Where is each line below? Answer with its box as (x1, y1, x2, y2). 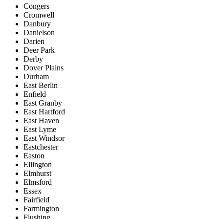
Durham (23, 72, 49, 81)
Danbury (23, 20, 51, 28)
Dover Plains (23, 64, 64, 72)
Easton (23, 152, 44, 160)
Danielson (23, 28, 55, 37)
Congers (23, 2, 49, 11)
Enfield (23, 90, 46, 99)
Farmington (23, 204, 59, 213)
